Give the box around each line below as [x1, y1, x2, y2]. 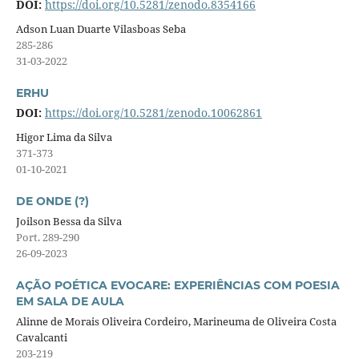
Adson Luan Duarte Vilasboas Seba [15, 21, 186, 36]
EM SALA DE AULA [15, 293, 124, 309]
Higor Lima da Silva [15, 129, 112, 144]
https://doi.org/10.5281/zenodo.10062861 [44, 104, 262, 120]
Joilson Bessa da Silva [15, 213, 122, 228]
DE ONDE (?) [15, 193, 89, 208]
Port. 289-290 [15, 229, 79, 244]
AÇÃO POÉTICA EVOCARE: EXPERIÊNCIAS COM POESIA [15, 277, 340, 292]
